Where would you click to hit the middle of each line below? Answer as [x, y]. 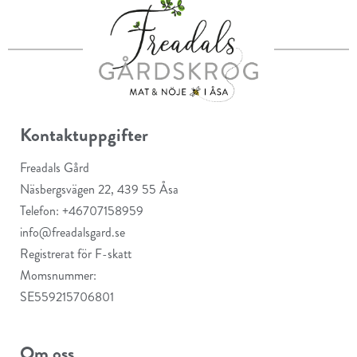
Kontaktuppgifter [84, 135]
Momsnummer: [58, 275]
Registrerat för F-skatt [76, 254]
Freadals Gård [55, 168]
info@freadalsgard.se [73, 232]
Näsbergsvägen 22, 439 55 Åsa [99, 189]
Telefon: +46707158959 [82, 211]
